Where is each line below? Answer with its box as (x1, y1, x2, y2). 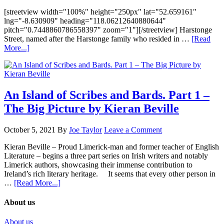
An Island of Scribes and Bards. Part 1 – (4, 88, 209, 101)
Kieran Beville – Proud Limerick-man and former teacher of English (4, 142, 219, 151)
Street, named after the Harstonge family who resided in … (4, 34, 191, 43)
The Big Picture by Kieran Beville (4, 101, 179, 115)
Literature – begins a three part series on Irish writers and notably (4, 151, 208, 160)
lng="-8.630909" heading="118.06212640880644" (4, 16, 166, 25)
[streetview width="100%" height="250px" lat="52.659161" (4, 7, 196, 16)
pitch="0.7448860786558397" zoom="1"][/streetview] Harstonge (4, 25, 212, 34)
